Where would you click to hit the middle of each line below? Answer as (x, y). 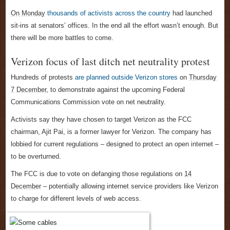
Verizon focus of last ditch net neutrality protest (110, 62)
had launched (191, 13)
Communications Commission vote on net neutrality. (88, 102)
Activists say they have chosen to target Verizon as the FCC (101, 120)
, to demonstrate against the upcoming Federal (116, 90)
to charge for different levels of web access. (76, 199)
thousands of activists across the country (109, 13)
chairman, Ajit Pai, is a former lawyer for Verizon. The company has (111, 132)
